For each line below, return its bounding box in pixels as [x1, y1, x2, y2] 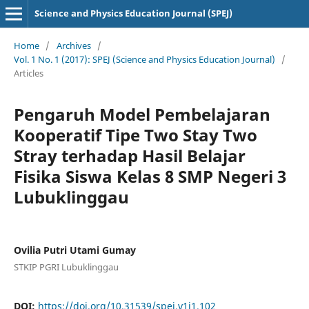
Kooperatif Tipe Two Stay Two [13, 123, 257, 146]
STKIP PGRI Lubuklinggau [13, 260, 119, 273]
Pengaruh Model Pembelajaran [13, 102, 270, 126]
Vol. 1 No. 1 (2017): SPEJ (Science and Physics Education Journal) [13, 52, 275, 66]
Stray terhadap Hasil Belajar [13, 143, 246, 167]
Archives [56, 39, 91, 52]
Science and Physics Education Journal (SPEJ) [34, 7, 232, 19]
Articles [13, 66, 43, 79]
